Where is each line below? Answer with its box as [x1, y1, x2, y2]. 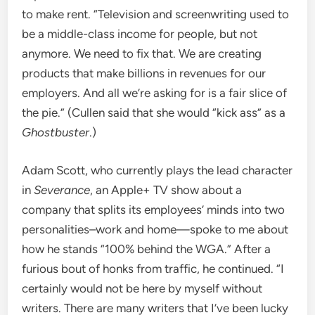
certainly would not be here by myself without [22, 281, 263, 295]
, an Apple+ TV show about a [90, 182, 243, 197]
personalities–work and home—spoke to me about [22, 221, 289, 236]
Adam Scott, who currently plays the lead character [22, 162, 293, 177]
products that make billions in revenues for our [22, 66, 266, 81]
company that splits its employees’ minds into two [22, 202, 285, 217]
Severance [34, 182, 91, 197]
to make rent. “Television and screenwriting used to [22, 7, 290, 22]
